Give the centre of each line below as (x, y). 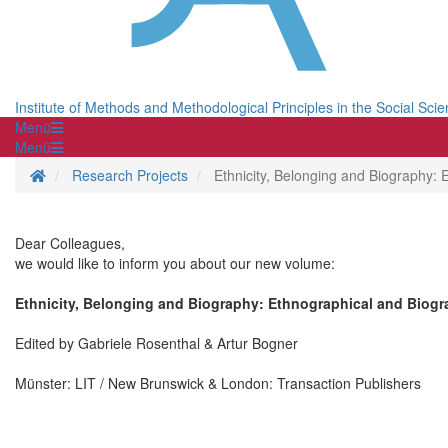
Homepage (80, 174)
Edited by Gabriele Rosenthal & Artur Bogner (156, 343)
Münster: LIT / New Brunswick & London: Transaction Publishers (218, 383)
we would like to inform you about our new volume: (175, 263)
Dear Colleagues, (70, 243)
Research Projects (130, 175)
